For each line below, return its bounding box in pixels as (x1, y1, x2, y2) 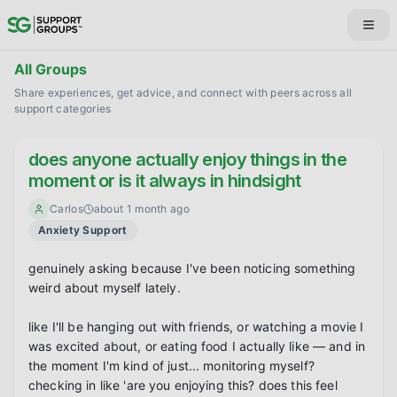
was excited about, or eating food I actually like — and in (28, 339, 366, 354)
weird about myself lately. (28, 280, 181, 295)
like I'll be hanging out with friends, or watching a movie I (28, 319, 364, 334)
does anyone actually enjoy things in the (28, 149, 346, 170)
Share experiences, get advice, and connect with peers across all (14, 86, 353, 99)
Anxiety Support (38, 223, 128, 237)
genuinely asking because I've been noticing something (28, 261, 356, 276)
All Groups (14, 60, 87, 78)
